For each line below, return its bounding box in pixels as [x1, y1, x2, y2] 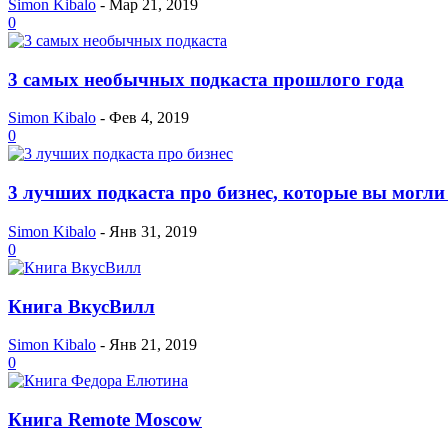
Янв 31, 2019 [109, 222, 197, 240]
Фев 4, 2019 [109, 109, 189, 127]
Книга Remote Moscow [8, 409, 202, 431]
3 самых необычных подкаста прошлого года [8, 68, 404, 90]
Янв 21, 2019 [109, 336, 197, 354]
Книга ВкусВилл [8, 295, 155, 317]
